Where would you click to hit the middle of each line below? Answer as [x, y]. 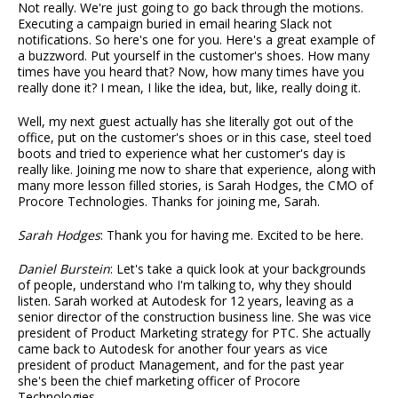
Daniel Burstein [64, 269]
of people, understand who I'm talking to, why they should [185, 285]
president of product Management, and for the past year [181, 365]
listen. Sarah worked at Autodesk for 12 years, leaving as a [186, 301]
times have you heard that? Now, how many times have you [191, 72]
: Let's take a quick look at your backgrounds [238, 269]
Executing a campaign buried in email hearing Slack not [175, 24]
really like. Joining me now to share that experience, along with [197, 170]
